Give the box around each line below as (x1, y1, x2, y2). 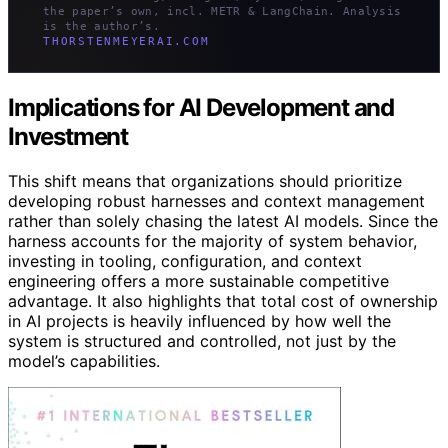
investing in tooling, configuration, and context (8, 251, 362, 272)
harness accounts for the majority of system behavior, (8, 231, 417, 252)
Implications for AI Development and (8, 93, 394, 123)
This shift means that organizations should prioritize (8, 171, 402, 192)
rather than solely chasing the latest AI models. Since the (8, 211, 438, 232)
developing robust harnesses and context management (8, 191, 425, 212)
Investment (8, 122, 129, 152)
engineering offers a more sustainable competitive (8, 271, 389, 292)
